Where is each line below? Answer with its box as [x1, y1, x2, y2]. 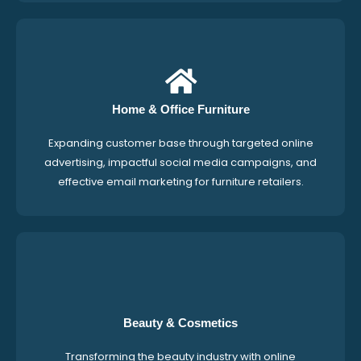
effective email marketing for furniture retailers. [57, 174, 304, 190]
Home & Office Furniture [111, 102, 250, 117]
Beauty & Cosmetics [123, 316, 238, 330]
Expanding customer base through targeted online [48, 135, 313, 151]
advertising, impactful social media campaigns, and [44, 155, 317, 171]
